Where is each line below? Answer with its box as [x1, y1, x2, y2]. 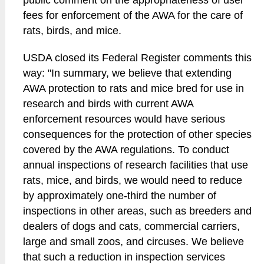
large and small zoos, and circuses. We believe [23, 236, 245, 247]
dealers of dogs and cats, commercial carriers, [23, 220, 240, 232]
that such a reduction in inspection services [23, 251, 226, 263]
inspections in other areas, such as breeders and [23, 205, 252, 217]
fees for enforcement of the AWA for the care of [23, 9, 243, 21]
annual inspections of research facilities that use [23, 159, 249, 171]
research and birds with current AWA [23, 98, 194, 110]
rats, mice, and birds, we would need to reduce [23, 174, 243, 186]
